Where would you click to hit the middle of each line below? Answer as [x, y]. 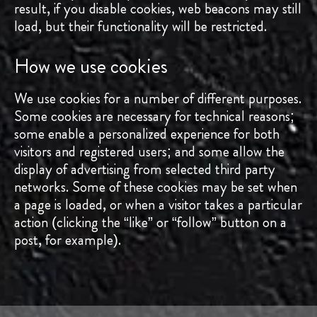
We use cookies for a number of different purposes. [158, 99]
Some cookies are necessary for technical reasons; [154, 116]
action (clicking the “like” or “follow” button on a [150, 223]
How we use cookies [91, 67]
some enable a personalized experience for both [147, 134]
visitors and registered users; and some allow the [149, 152]
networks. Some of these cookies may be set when [156, 187]
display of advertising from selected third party [145, 169]
